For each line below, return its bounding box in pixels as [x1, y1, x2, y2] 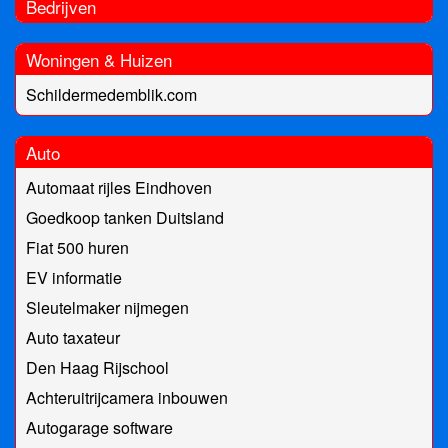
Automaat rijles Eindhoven [26, 176, 212, 200]
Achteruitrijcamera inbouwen [26, 386, 228, 410]
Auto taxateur [26, 326, 120, 350]
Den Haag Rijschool [26, 356, 169, 380]
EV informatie [26, 266, 122, 290]
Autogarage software [26, 416, 173, 440]
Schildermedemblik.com [26, 83, 197, 107]
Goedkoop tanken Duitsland [26, 206, 224, 230]
